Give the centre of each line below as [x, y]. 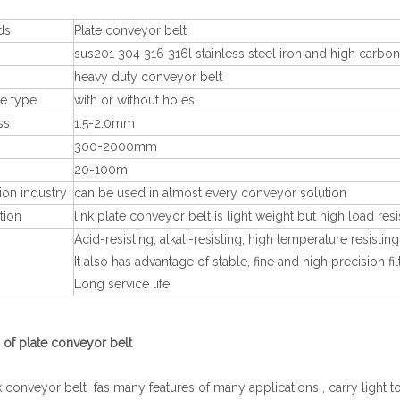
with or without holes [134, 100]
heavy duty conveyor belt [148, 77]
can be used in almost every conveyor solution [210, 193]
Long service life [122, 284]
